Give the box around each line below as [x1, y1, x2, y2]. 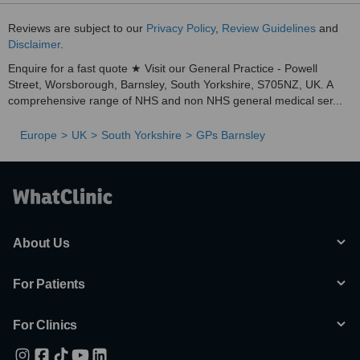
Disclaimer [8, 38, 60, 51]
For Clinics [13, 318, 78, 332]
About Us [13, 236, 70, 250]
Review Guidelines [222, 22, 316, 35]
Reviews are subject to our [8, 22, 146, 35]
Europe [20, 129, 57, 141]
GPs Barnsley [196, 129, 265, 141]
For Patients [13, 277, 86, 291]
